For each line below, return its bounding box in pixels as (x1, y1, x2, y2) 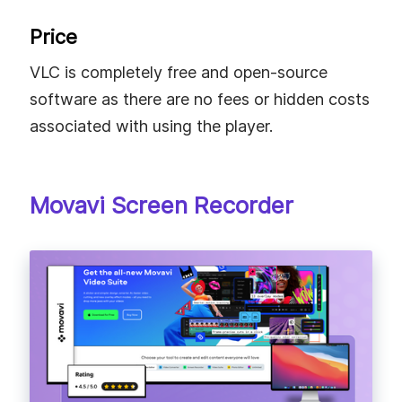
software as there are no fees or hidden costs (30, 90, 370, 109)
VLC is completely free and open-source (30, 63, 328, 83)
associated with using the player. (30, 117, 273, 136)
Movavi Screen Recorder (30, 191, 293, 220)
